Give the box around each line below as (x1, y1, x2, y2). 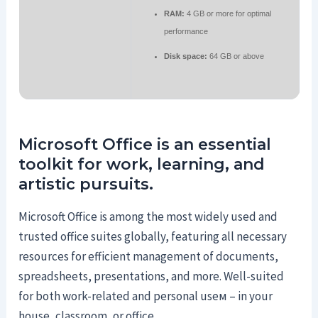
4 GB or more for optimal (184, 9, 271, 18)
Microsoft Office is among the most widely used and (18, 208, 278, 224)
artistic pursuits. (18, 175, 154, 194)
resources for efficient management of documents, (18, 248, 279, 264)
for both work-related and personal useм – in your (18, 287, 273, 304)
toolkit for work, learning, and (18, 155, 265, 174)
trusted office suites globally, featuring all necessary (18, 228, 287, 244)
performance (163, 27, 208, 35)
